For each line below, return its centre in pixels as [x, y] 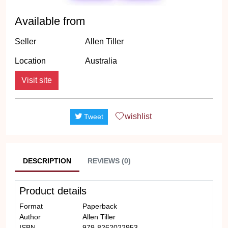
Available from [50, 21]
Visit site [37, 80]
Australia [101, 61]
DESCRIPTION [47, 161]
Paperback [99, 206]
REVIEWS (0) [109, 161]
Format [31, 206]
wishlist [138, 116]
